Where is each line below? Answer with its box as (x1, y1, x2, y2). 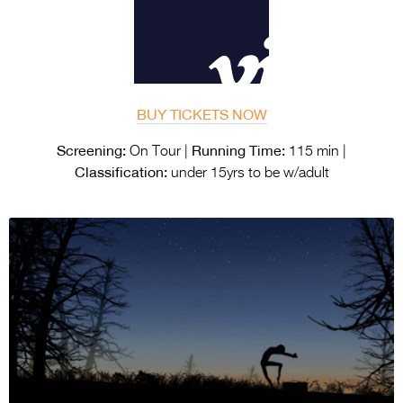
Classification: (74, 162, 167, 181)
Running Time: (192, 140, 285, 159)
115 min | (285, 144, 346, 159)
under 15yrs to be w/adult (166, 166, 329, 181)
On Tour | (126, 144, 192, 159)
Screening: (57, 140, 126, 159)
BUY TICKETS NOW (136, 104, 267, 123)
